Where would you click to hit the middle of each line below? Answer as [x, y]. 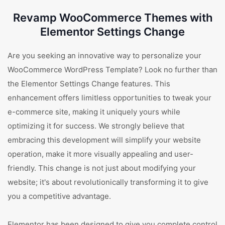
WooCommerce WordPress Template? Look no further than [113, 70]
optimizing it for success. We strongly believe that [96, 126]
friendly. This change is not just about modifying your [102, 168]
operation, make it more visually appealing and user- [100, 154]
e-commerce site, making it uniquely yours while [94, 112]
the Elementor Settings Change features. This [89, 84]
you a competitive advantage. [59, 196]
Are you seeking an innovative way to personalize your [104, 55]
